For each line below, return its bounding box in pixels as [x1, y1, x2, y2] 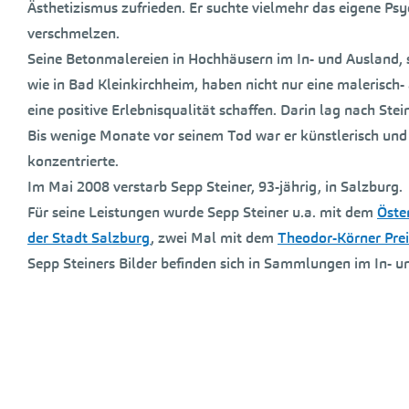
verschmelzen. [27, 24, 120, 43]
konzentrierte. [27, 152, 119, 171]
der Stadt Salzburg [27, 228, 151, 247]
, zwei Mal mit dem [151, 228, 278, 247]
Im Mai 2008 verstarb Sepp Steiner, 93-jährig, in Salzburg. [27, 177, 403, 196]
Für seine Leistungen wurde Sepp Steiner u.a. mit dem [27, 203, 377, 222]
